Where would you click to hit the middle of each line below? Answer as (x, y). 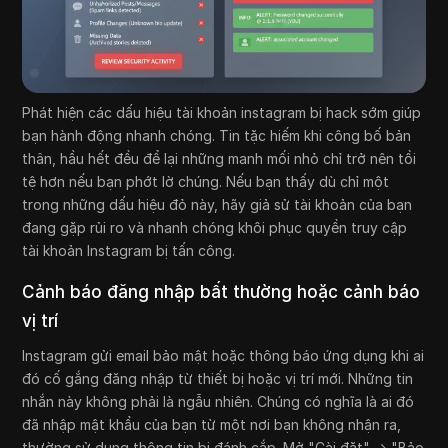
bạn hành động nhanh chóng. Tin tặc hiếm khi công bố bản (217, 136)
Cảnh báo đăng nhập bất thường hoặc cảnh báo (221, 292)
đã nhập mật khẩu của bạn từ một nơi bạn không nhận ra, (212, 425)
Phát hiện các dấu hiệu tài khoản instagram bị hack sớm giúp (222, 113)
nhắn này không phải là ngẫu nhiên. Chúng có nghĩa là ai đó (218, 402)
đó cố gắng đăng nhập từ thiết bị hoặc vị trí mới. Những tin (218, 379)
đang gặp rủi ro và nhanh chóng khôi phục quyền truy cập (215, 228)
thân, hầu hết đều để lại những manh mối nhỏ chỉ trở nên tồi (219, 159)
